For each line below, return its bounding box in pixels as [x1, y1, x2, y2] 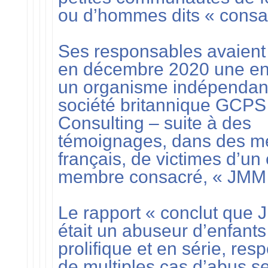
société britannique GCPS [57, 95, 266, 115]
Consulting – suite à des [57, 112, 251, 133]
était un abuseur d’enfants [57, 220, 266, 240]
